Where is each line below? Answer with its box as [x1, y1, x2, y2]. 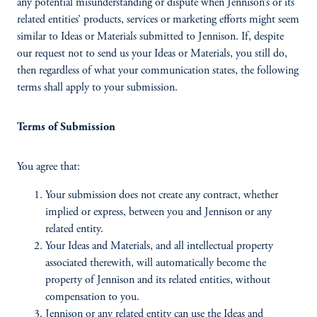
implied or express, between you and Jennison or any [45, 207, 272, 218]
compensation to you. [45, 292, 139, 303]
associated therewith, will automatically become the [45, 258, 266, 269]
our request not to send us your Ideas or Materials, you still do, [17, 48, 287, 59]
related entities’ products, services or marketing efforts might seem [17, 14, 299, 25]
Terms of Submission [17, 122, 115, 133]
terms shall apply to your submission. [17, 82, 178, 93]
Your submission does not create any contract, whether [45, 190, 278, 201]
